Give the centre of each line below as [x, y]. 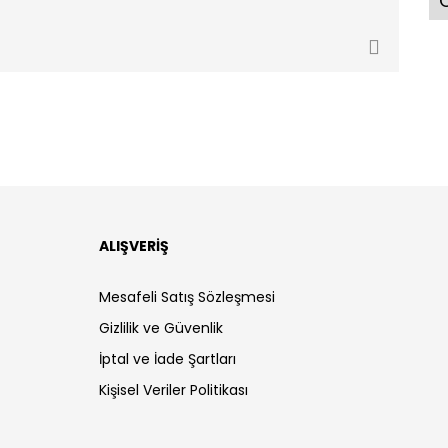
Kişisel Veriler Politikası [173, 390]
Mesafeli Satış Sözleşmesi [187, 297]
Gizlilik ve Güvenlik [161, 328]
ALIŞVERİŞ [134, 246]
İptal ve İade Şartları [167, 359]
